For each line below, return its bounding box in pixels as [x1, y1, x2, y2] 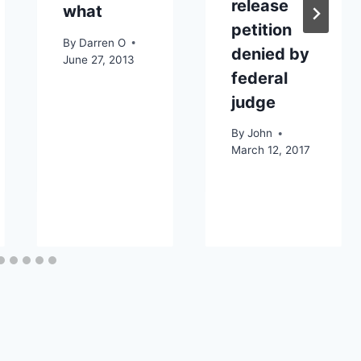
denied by [230, 44, 309, 64]
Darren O [78, 35, 126, 49]
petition [230, 19, 292, 39]
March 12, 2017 [230, 143, 310, 157]
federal [230, 68, 288, 88]
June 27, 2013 [62, 52, 135, 66]
